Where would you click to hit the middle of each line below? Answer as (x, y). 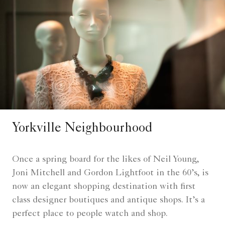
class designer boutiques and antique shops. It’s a (108, 201)
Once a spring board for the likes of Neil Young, (105, 160)
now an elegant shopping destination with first (104, 187)
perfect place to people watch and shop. (90, 214)
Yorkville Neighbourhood (82, 129)
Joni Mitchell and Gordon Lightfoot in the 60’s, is (110, 174)
